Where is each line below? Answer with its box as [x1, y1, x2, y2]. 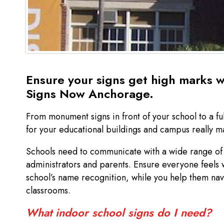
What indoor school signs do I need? [26, 204, 215, 221]
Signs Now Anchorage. [26, 85, 157, 103]
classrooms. [26, 184, 73, 197]
